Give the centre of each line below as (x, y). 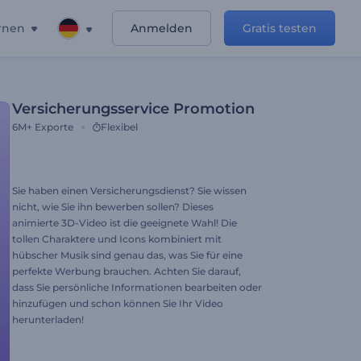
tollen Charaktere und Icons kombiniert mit (117, 239)
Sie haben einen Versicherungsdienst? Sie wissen (129, 191)
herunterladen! (48, 320)
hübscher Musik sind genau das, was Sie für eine (127, 255)
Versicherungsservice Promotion (133, 109)
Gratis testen (280, 28)
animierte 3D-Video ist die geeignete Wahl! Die (124, 223)
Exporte (54, 127)
